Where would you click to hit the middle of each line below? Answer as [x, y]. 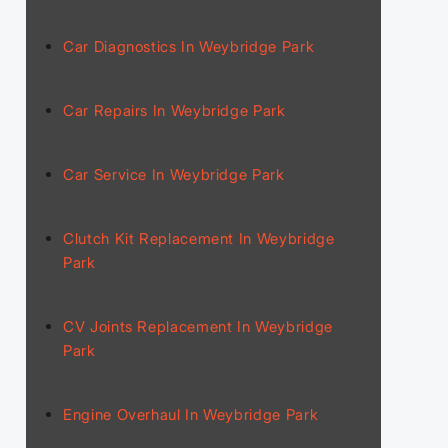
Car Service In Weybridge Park [174, 174]
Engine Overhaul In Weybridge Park [191, 414]
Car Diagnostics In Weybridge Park [189, 46]
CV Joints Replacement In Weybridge [198, 326]
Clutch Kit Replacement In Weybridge [199, 238]
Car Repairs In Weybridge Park [174, 110]
